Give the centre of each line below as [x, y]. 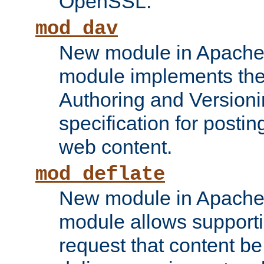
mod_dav [77, 29]
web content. [115, 147]
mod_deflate [100, 175]
